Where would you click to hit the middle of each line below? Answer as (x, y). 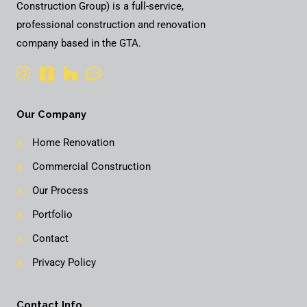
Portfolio (52, 215)
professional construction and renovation (111, 25)
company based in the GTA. (79, 44)
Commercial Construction (91, 167)
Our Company (51, 114)
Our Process (60, 191)
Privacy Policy (64, 263)
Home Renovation (73, 143)
